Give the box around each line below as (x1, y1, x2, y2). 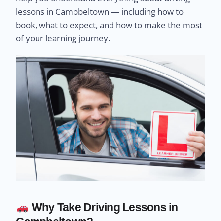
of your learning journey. (16, 32, 110, 44)
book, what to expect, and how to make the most (16, 19, 203, 31)
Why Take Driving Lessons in (29, 201, 178, 214)
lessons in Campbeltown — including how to (16, 5, 184, 17)
